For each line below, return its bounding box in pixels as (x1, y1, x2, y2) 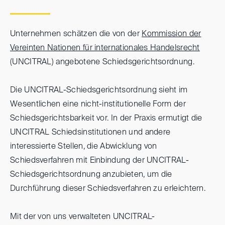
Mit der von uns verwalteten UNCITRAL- (10, 212, 155, 221)
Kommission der (142, 30, 201, 38)
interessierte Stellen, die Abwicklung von (10, 142, 157, 151)
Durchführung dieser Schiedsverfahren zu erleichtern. (10, 184, 206, 193)
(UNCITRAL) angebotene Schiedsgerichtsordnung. (10, 58, 194, 66)
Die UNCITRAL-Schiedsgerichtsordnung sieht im (10, 86, 188, 94)
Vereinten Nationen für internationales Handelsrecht (10, 44, 200, 52)
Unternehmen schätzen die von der (10, 30, 142, 38)
